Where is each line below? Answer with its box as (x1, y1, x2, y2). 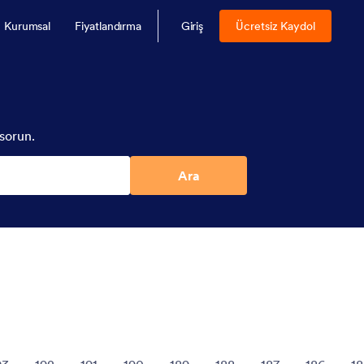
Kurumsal (4, 19, 50, 33)
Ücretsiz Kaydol (236, 19, 315, 33)
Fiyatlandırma (74, 19, 141, 33)
